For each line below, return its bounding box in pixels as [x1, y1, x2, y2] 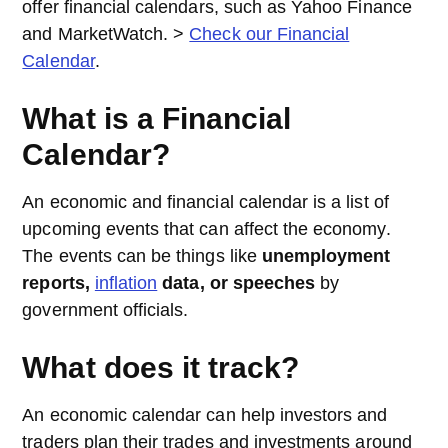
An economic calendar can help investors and [22, 405, 388, 425]
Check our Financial [189, 24, 350, 44]
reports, [22, 273, 95, 293]
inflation [94, 273, 158, 293]
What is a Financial [22, 102, 292, 135]
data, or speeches [157, 273, 316, 293]
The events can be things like [22, 246, 262, 266]
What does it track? [22, 351, 300, 384]
